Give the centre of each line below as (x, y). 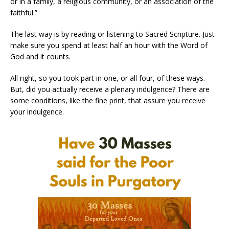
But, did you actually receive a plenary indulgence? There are (110, 89)
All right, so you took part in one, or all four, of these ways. (108, 78)
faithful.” (24, 13)
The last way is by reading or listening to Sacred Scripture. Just (112, 34)
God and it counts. (40, 57)
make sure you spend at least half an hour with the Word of (109, 45)
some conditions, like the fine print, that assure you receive (108, 101)
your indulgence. (37, 112)
